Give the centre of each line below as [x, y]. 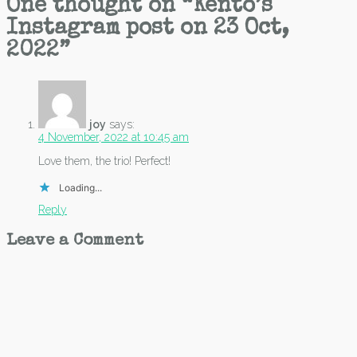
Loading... [80, 187]
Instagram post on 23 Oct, [148, 28]
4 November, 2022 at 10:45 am [114, 137]
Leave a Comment [75, 241]
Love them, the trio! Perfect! [104, 161]
